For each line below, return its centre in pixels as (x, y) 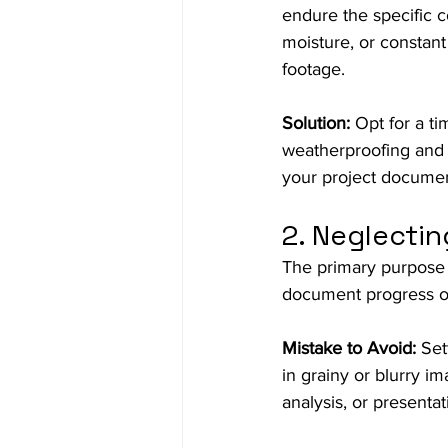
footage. (313, 68)
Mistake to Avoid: (349, 347)
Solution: (316, 122)
